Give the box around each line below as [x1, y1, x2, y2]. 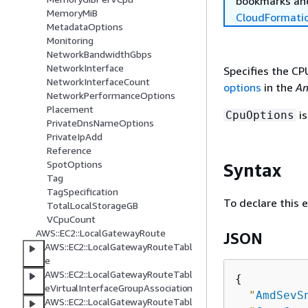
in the [261, 80, 296, 94]
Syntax [223, 159, 281, 181]
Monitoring [47, 34, 93, 47]
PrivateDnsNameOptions [47, 117, 154, 129]
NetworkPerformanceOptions [47, 89, 175, 102]
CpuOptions [225, 109, 294, 122]
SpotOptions [47, 158, 102, 170]
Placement [47, 103, 93, 115]
